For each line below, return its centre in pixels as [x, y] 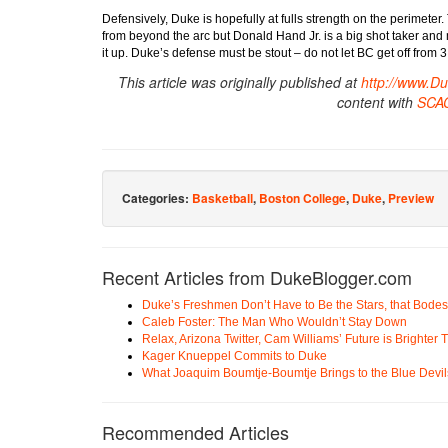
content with [377, 101]
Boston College [302, 197]
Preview [411, 197]
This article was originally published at [239, 81]
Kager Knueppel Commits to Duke [234, 355]
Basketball [222, 197]
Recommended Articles [195, 431]
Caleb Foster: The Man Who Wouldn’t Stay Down [274, 321]
